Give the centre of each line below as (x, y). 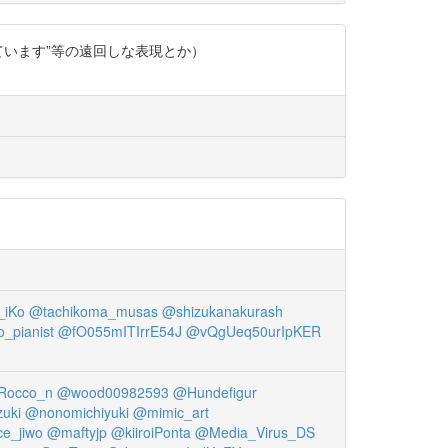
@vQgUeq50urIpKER (253, 331)
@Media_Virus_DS (255, 432)
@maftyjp (77, 432)
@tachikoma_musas (93, 311)
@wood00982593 (112, 392)
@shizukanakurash (222, 311)
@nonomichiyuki (77, 412)
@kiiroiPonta (151, 432)
